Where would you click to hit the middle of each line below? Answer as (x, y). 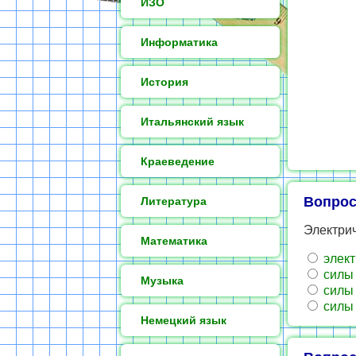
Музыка (162, 281)
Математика (174, 241)
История (164, 82)
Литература (174, 201)
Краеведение (178, 161)
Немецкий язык (184, 320)
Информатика (179, 42)
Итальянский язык (192, 122)
